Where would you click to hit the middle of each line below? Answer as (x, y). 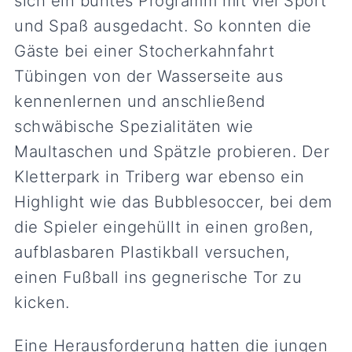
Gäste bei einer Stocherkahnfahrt (145, 51)
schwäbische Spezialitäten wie (134, 126)
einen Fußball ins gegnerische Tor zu (158, 277)
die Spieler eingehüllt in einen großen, (164, 227)
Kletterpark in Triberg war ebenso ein (159, 177)
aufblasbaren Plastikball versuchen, (152, 252)
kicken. (42, 302)
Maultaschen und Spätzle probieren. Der (172, 152)
